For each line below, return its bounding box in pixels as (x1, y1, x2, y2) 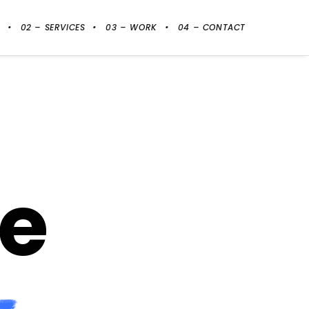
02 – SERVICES (20, 21, 86, 33)
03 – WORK (106, 21, 157, 33)
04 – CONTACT (177, 21, 246, 33)
